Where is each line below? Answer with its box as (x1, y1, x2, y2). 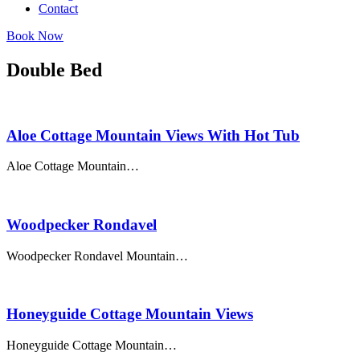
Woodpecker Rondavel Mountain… (6, 248, 188, 263)
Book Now (6, 29, 63, 43)
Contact (39, 2, 78, 15)
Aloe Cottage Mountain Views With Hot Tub (6, 126, 300, 144)
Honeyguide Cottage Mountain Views (6, 305, 253, 323)
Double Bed (6, 59, 102, 80)
